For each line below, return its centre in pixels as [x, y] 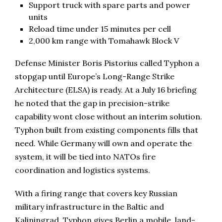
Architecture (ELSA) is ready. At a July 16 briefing [106, 90]
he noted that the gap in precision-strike [92, 103]
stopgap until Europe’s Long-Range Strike [95, 77]
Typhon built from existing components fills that [107, 130]
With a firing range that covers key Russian [96, 194]
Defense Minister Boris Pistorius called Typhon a [107, 63]
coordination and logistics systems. [83, 170]
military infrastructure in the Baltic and [89, 207]
